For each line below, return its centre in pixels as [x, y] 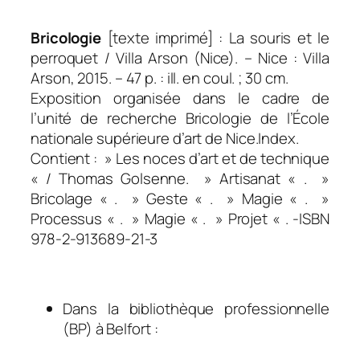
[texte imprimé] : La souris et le [218, 38]
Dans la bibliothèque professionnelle [196, 309]
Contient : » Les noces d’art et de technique [180, 159]
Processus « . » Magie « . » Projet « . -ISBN [180, 219]
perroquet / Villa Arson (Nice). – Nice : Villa [180, 58]
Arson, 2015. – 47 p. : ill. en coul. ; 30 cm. [160, 78]
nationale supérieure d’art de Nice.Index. [165, 139]
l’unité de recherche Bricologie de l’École [180, 119]
